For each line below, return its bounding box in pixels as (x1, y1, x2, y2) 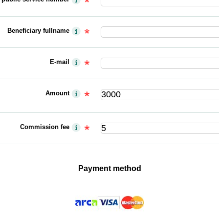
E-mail (50, 58, 69, 66)
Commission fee (20, 123, 69, 131)
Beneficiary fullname (7, 27, 69, 35)
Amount (45, 89, 69, 97)
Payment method (78, 164, 141, 173)
